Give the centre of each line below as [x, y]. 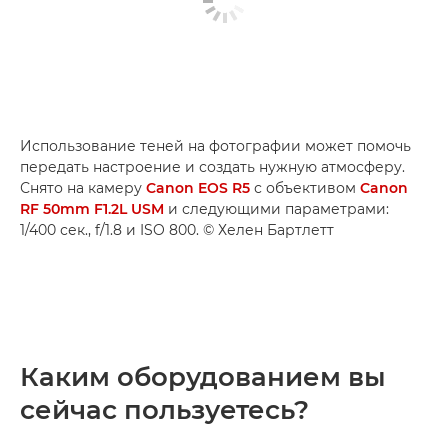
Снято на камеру [83, 188]
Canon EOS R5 [198, 188]
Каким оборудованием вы [203, 377]
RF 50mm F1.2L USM [92, 209]
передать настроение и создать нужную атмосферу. [212, 167]
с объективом [305, 188]
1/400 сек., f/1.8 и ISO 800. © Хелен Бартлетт [177, 230]
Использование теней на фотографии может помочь [215, 146]
